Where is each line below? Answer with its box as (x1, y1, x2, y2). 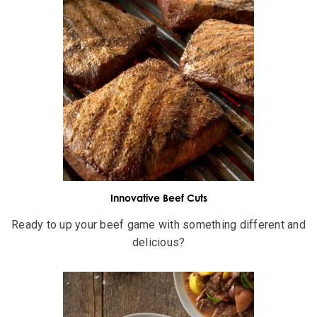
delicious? (132, 235, 185, 249)
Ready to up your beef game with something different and (11, 217, 306, 231)
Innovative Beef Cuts (110, 192, 207, 204)
